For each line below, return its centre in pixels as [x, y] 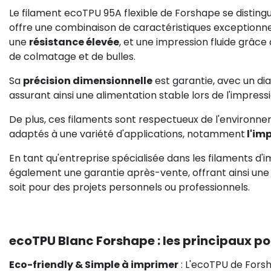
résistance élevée [74, 42]
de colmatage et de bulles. [72, 57]
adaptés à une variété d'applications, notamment [127, 134]
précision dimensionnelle [88, 81]
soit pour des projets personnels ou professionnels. [129, 187]
